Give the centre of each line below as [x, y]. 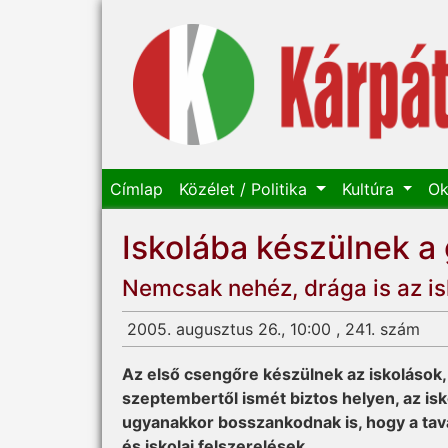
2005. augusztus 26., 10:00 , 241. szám [273, 329]
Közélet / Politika [245, 189]
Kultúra [370, 189]
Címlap [136, 189]
